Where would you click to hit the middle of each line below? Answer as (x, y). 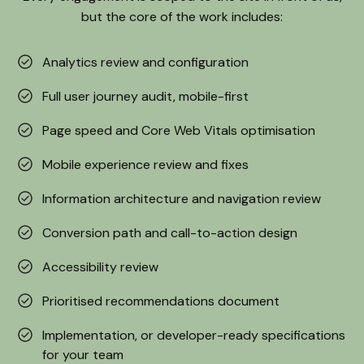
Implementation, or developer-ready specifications (194, 335)
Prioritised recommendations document (161, 301)
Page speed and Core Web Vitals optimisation (179, 130)
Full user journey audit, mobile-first (145, 96)
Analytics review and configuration (145, 62)
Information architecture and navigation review (182, 198)
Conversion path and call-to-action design (170, 232)
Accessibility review (100, 266)
